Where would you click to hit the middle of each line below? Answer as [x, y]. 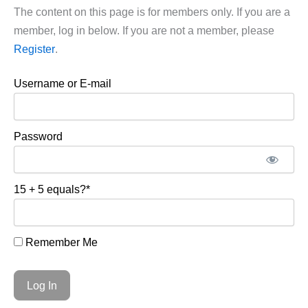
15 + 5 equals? [50, 189]
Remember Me [60, 242]
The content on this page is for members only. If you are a [152, 11]
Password [38, 136]
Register [34, 48]
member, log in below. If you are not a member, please [144, 30]
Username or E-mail [63, 83]
